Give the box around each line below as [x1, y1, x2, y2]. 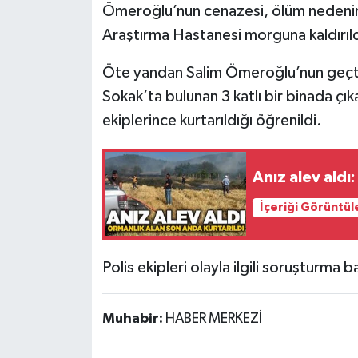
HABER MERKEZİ [165, 311, 262, 326]
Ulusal [42, 161, 86, 175]
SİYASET [42, 80, 99, 93]
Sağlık [42, 39, 86, 53]
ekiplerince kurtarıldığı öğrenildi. [101, 112, 322, 129]
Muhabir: [101, 311, 165, 326]
